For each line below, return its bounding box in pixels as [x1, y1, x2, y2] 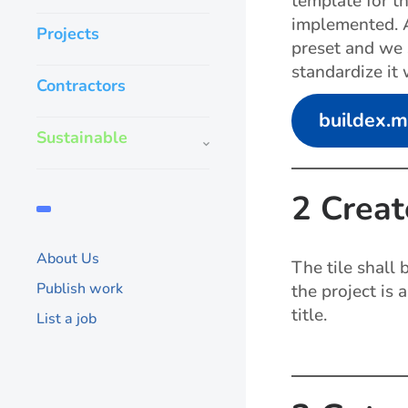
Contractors [36, 75, 126, 97]
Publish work [36, 279, 123, 299]
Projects [36, 23, 99, 45]
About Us [36, 249, 99, 269]
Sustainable [36, 127, 127, 148]
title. [291, 302, 327, 327]
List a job [36, 309, 97, 329]
